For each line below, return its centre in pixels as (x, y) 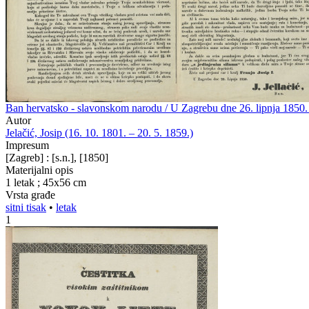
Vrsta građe (30, 195)
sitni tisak (26, 207)
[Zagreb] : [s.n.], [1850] (57, 158)
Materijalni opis (39, 170)
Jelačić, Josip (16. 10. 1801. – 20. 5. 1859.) (99, 133)
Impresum (27, 145)
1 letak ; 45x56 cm (46, 182)
